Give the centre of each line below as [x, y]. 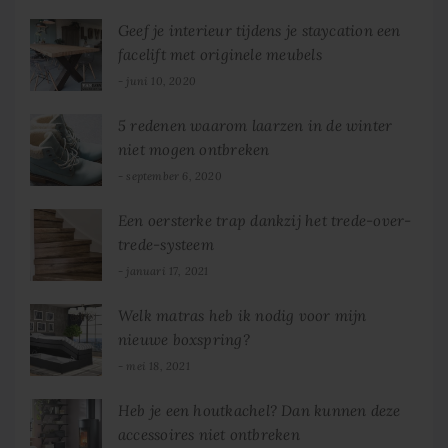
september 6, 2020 [174, 176]
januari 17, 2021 [167, 271]
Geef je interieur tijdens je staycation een [259, 31]
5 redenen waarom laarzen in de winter [255, 126]
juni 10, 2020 [161, 81]
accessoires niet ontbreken [209, 435]
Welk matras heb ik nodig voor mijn [242, 316]
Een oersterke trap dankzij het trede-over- [265, 221]
